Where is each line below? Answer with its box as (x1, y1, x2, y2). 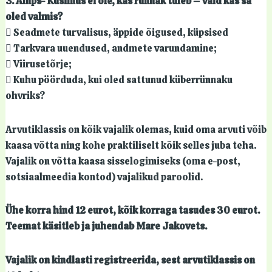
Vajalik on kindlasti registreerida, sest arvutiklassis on (5, 253, 255, 267)
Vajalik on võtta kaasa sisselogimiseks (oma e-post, (5, 154, 240, 168)
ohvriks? (5, 89, 45, 103)
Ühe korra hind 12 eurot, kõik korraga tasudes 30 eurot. (5, 204, 260, 217)
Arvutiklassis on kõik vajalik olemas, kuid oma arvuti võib (5, 123, 267, 136)
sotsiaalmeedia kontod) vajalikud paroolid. (5, 170, 203, 183)
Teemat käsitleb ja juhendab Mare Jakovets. (5, 220, 207, 233)
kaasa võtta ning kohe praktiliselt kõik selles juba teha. (5, 138, 256, 152)
